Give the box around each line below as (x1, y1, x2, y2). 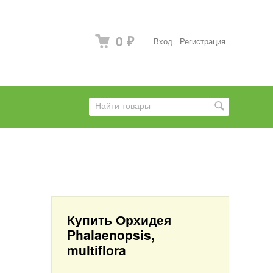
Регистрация (180, 36, 225, 47)
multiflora (67, 241, 126, 259)
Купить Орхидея (67, 210, 171, 229)
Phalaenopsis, (67, 225, 155, 244)
